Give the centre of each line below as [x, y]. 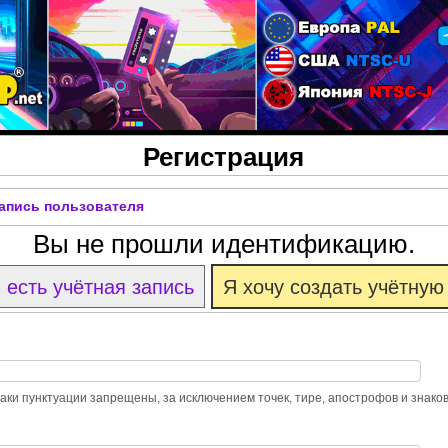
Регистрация [224, 155]
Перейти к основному [227, 12]
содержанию [227, 38]
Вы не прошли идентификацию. [223, 244]
